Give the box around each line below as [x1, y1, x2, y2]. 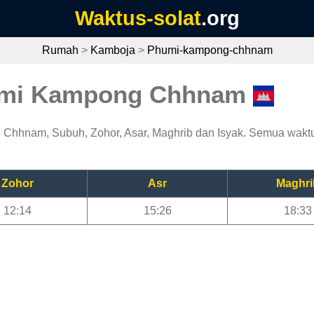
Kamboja [90, 44, 135, 56]
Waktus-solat [74, 7, 201, 29]
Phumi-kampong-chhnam [146, 44, 273, 56]
